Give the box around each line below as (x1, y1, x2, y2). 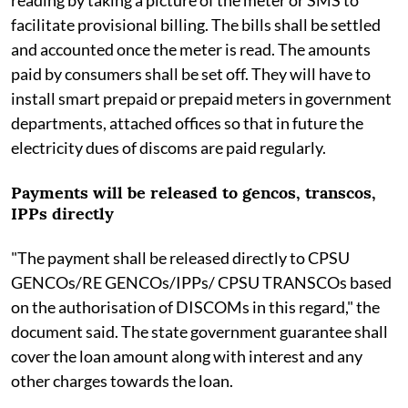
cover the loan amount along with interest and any (11, 345, 362, 366)
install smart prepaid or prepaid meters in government (11, 87, 392, 108)
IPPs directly (11, 202, 114, 224)
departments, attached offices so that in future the (11, 112, 363, 133)
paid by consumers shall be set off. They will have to (11, 63, 371, 84)
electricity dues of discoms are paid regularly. (11, 137, 329, 158)
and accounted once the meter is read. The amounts (11, 38, 371, 59)
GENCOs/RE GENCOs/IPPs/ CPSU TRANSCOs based (11, 271, 392, 292)
